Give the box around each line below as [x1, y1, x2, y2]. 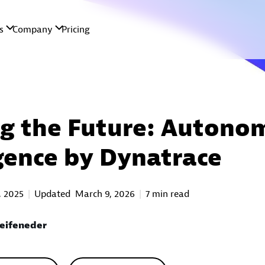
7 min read [145, 188, 189, 200]
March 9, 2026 [75, 188, 135, 200]
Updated [34, 188, 73, 200]
